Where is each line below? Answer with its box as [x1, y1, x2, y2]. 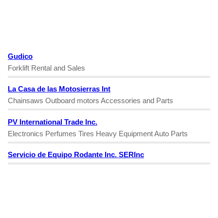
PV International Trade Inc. [8, 117, 97, 126]
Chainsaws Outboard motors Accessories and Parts [8, 96, 173, 105]
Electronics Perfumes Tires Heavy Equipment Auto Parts [8, 129, 188, 138]
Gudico [8, 52, 33, 60]
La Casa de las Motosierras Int [8, 85, 110, 93]
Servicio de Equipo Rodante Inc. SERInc [8, 150, 144, 159]
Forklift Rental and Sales [8, 64, 85, 72]
